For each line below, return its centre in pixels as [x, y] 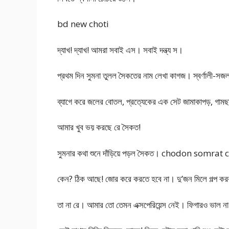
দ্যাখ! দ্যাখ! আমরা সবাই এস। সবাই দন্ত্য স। [120, 50]
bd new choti [83, 24]
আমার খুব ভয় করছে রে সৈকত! [99, 127]
